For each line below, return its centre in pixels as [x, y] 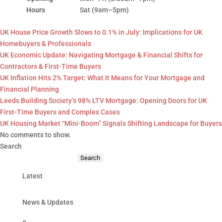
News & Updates [48, 202]
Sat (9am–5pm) [104, 10]
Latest [32, 176]
